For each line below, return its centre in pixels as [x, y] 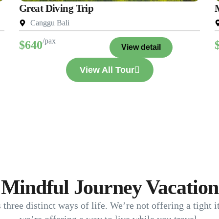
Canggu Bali [50, 23]
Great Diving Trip [56, 9]
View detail [141, 47]
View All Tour [107, 70]
